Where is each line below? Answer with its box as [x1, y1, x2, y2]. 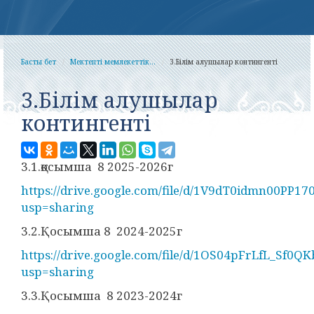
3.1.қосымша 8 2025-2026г [21, 158, 173, 175]
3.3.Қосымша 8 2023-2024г [21, 287, 182, 303]
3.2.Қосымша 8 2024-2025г [21, 223, 182, 239]
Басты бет [21, 57, 56, 67]
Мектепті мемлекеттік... [70, 57, 156, 67]
